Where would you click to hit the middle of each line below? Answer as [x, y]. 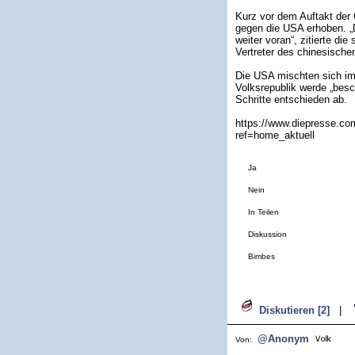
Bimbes [261, 256]
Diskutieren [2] [294, 310]
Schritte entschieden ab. [291, 99]
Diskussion [267, 234]
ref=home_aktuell [275, 135]
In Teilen [263, 212]
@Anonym [283, 339]
